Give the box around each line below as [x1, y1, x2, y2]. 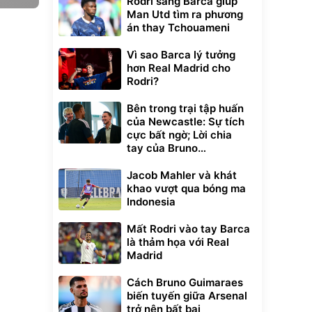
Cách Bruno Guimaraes [127, 276, 243, 289]
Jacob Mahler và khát [127, 169, 237, 182]
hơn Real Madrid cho [127, 61, 231, 75]
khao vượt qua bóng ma [127, 182, 246, 195]
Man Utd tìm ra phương [127, 8, 243, 21]
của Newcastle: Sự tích [127, 115, 244, 128]
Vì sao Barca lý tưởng [127, 48, 235, 61]
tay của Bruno [127, 141, 198, 155]
